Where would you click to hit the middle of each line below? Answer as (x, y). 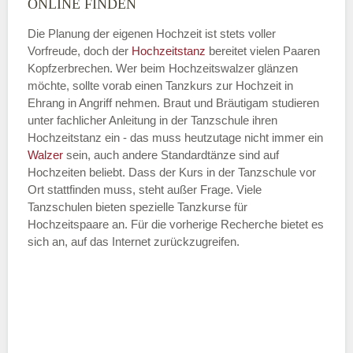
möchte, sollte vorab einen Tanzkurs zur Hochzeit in (160, 85)
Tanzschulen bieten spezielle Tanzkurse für (137, 206)
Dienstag (105, 134)
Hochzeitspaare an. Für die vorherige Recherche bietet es (176, 224)
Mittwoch (105, 272)
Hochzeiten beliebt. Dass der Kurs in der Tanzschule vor (172, 172)
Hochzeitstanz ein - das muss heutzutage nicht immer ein (175, 137)
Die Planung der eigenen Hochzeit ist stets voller (152, 33)
